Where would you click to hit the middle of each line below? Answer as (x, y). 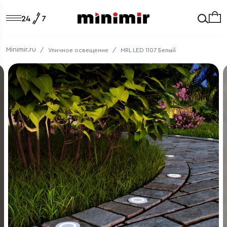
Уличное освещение (78, 50)
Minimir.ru (21, 50)
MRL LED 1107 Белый (148, 50)
